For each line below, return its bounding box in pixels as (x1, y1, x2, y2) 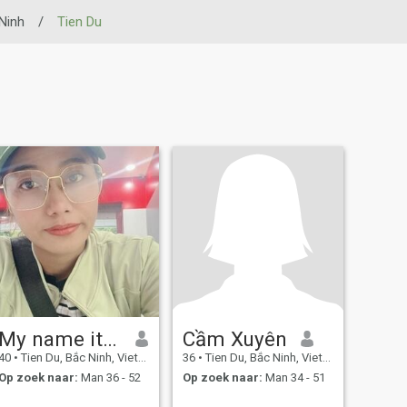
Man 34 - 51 (262, 371, 325, 385)
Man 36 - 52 (77, 371, 141, 385)
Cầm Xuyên (182, 326, 287, 351)
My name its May (102, 326, 117, 351)
